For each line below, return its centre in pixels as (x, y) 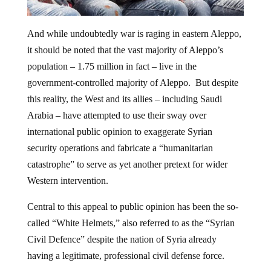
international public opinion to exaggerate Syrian (119, 132)
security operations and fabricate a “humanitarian (120, 148)
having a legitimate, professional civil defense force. (126, 256)
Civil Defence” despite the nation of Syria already (122, 240)
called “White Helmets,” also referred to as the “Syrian (131, 223)
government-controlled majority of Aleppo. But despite (132, 83)
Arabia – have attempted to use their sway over (116, 116)
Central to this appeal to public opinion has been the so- (132, 207)
